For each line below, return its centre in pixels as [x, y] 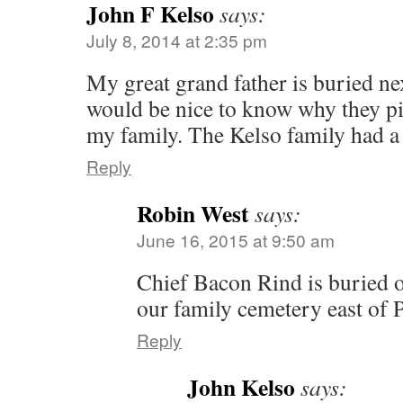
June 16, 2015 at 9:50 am [236, 240]
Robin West [193, 213]
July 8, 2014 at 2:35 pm [177, 40]
